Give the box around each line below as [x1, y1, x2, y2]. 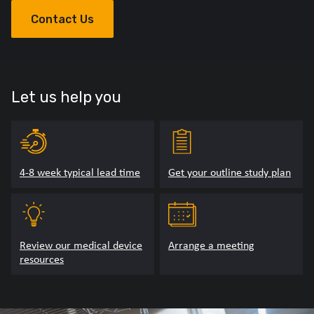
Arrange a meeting [168, 238, 254, 252]
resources [20, 252, 64, 266]
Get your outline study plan [168, 165, 291, 179]
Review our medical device [20, 238, 142, 252]
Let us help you [11, 88, 121, 107]
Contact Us [31, 13, 94, 26]
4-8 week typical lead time [20, 165, 140, 179]
